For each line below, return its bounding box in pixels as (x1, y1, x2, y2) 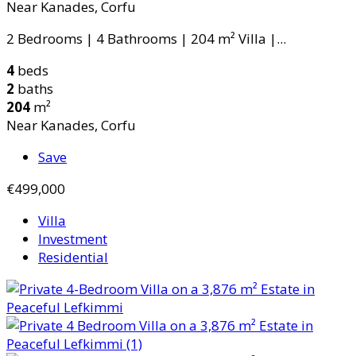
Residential (38, 248, 108, 267)
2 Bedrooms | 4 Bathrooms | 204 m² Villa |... (6, 29, 286, 48)
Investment (38, 230, 107, 249)
